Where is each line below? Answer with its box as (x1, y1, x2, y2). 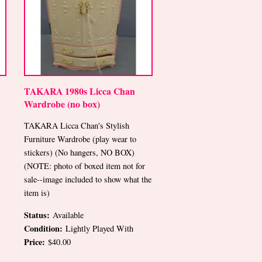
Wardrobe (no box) (24, 96, 100, 111)
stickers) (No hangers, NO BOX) (24, 147, 135, 158)
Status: (24, 208, 53, 221)
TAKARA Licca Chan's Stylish (24, 120, 129, 132)
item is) (24, 187, 50, 199)
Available (53, 209, 84, 220)
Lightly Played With (65, 222, 133, 234)
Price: (24, 235, 48, 248)
